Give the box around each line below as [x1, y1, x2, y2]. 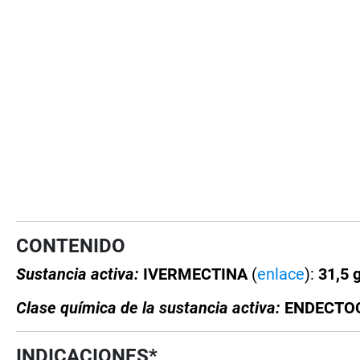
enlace [257, 264, 305, 284]
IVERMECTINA [143, 264, 252, 284]
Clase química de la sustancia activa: [16, 297, 281, 317]
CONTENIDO [16, 234, 126, 257]
